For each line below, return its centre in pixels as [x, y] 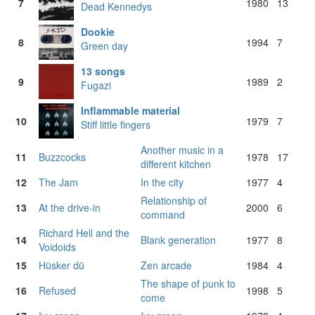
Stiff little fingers [116, 125]
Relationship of [174, 201]
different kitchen [176, 164]
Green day [104, 46]
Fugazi [96, 85]
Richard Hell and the [84, 233]
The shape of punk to [188, 284]
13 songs [103, 71]
